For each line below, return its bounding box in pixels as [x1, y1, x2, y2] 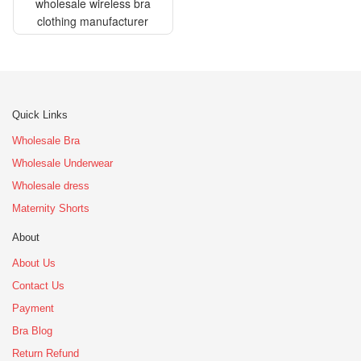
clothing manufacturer [37, 12, 149, 29]
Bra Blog [12, 324, 52, 337]
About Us [12, 256, 56, 269]
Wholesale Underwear [12, 156, 113, 169]
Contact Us [12, 279, 64, 292]
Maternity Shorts [12, 201, 89, 214]
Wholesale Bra [12, 134, 80, 147]
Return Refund [12, 346, 79, 359]
